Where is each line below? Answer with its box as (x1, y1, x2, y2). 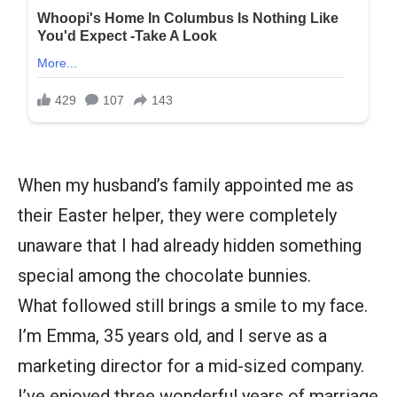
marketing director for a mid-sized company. (18, 355, 364, 378)
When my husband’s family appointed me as (18, 175, 354, 197)
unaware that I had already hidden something (18, 235, 362, 257)
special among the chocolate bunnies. (18, 265, 311, 287)
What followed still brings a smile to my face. (18, 295, 368, 317)
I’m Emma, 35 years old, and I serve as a (18, 325, 327, 347)
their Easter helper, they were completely (18, 205, 337, 227)
